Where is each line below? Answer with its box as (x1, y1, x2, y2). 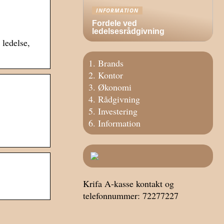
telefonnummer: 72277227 (83, 189, 178, 201)
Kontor (98, 69, 123, 81)
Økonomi (98, 81, 131, 93)
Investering (98, 105, 137, 117)
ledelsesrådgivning (92, 27, 164, 35)
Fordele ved (92, 19, 137, 27)
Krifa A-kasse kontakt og (83, 177, 174, 189)
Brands (98, 57, 123, 69)
